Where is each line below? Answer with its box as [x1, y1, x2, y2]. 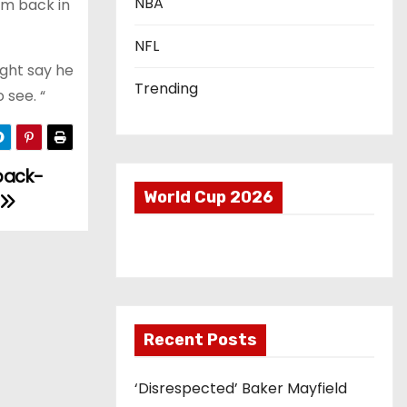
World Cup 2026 [144, 187, 273, 207]
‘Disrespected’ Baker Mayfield [134, 378, 347, 399]
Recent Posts [144, 330, 257, 350]
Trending [134, 78, 198, 99]
